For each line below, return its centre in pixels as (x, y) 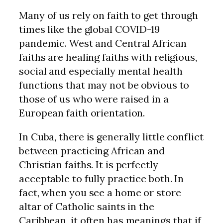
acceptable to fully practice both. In (102, 178)
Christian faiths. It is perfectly (89, 164)
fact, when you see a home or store (100, 192)
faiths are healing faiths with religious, (108, 57)
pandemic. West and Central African (103, 43)
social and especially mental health (101, 71)
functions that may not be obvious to (104, 85)
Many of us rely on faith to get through (109, 15)
